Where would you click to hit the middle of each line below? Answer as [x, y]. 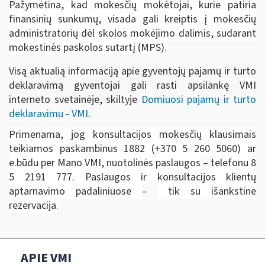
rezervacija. [34, 206]
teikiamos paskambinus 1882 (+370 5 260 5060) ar [132, 149]
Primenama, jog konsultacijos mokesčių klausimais [132, 135]
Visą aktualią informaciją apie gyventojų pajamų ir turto [132, 71]
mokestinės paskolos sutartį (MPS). [88, 47]
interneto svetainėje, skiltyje [75, 99]
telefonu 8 [233, 163]
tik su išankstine [207, 191]
